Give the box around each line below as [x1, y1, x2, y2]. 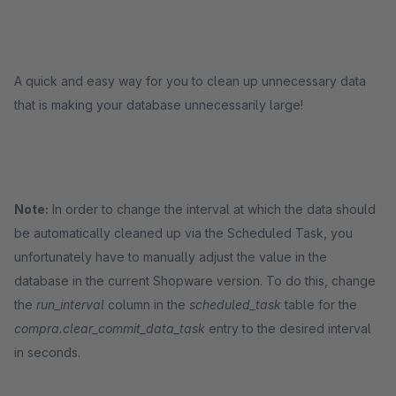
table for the [281, 297, 357, 312]
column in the [104, 297, 189, 312]
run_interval [36, 297, 104, 312]
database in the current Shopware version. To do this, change [14, 273, 376, 288]
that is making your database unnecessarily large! [14, 97, 307, 112]
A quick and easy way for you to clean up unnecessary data [14, 73, 366, 88]
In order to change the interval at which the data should [49, 202, 376, 217]
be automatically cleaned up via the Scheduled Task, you [14, 225, 353, 240]
